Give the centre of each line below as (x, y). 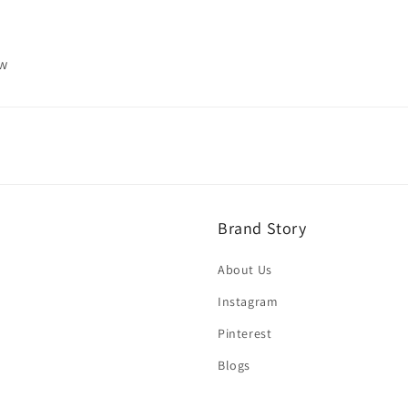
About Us (245, 270)
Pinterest (245, 333)
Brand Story (262, 228)
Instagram (248, 301)
